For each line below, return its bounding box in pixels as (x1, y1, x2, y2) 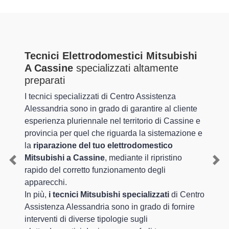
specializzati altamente (73, 62, 178, 74)
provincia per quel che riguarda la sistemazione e (25, 129, 202, 138)
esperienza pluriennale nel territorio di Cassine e (25, 117, 200, 125)
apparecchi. (25, 178, 67, 187)
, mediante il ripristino (105, 153, 182, 162)
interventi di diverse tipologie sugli (25, 215, 148, 223)
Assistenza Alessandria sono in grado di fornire (25, 202, 195, 211)
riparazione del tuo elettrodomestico (33, 141, 173, 150)
